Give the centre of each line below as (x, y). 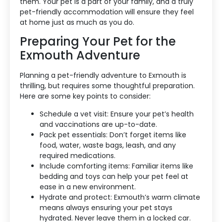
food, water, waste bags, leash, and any (108, 145)
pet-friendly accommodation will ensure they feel (107, 12)
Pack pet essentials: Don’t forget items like (113, 135)
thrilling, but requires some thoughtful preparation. (107, 86)
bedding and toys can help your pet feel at (114, 176)
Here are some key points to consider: (85, 96)
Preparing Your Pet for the (98, 42)
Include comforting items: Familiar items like (116, 166)
